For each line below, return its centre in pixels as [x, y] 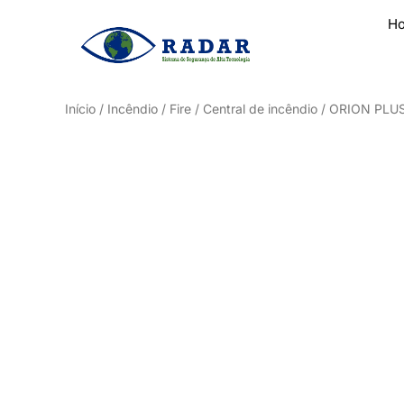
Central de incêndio [260, 109]
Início [80, 109]
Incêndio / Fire [149, 109]
